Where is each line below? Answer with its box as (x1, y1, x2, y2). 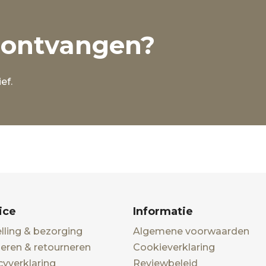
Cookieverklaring (133, 241, 215, 253)
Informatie (133, 204, 193, 218)
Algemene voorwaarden (133, 225, 249, 237)
